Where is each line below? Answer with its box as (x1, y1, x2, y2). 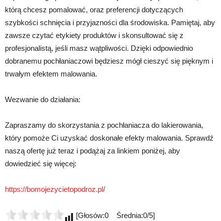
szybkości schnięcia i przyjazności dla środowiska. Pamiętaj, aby (5, 18, 215, 27)
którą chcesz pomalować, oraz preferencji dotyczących (5, 5, 183, 14)
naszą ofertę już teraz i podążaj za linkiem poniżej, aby (5, 147, 180, 155)
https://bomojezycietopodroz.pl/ (5, 185, 105, 193)
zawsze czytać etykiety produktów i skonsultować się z (5, 31, 184, 39)
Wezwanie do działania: (5, 95, 80, 104)
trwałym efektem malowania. (5, 70, 97, 78)
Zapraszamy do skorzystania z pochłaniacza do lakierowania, (5, 121, 203, 129)
